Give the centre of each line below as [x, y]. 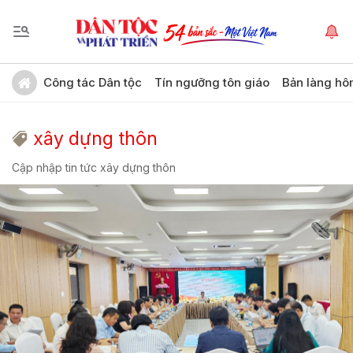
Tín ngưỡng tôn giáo [212, 82]
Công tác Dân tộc [93, 82]
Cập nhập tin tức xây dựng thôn [94, 167]
